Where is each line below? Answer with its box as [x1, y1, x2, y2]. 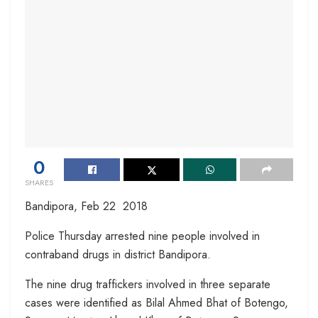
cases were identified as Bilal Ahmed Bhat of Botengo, [25, 295, 288, 312]
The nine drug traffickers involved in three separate [25, 276, 270, 293]
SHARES [25, 177, 53, 189]
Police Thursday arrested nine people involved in [25, 228, 260, 245]
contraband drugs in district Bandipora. [25, 246, 211, 263]
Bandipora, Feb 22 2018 [25, 198, 148, 215]
